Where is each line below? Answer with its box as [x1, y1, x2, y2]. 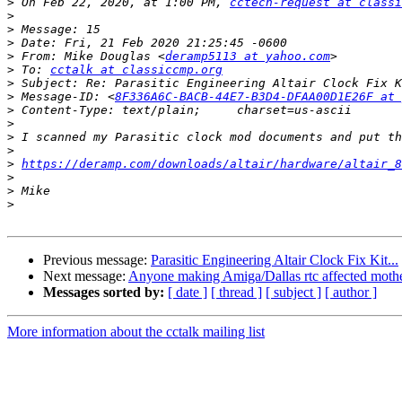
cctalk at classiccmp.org [50, 63, 223, 77]
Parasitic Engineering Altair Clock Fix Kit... [151, 252, 398, 268]
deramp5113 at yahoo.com [165, 49, 330, 64]
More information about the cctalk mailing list [7, 324, 265, 340]
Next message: [43, 268, 128, 284]
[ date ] [168, 284, 207, 301]
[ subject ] [266, 284, 321, 301]
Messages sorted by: [43, 284, 164, 301]
